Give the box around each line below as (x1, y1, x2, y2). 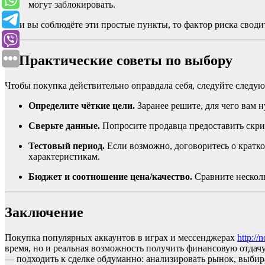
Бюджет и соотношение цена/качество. (28, 172, 192, 182)
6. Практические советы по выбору (5, 53, 232, 69)
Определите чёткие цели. (28, 101, 135, 111)
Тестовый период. (28, 141, 105, 151)
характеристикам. (28, 151, 100, 162)
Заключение (5, 205, 83, 221)
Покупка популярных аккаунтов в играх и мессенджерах (5, 232, 237, 243)
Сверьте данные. (28, 121, 100, 131)
